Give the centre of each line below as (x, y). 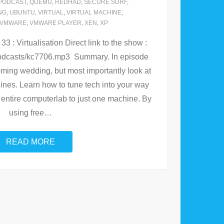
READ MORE (30, 142)
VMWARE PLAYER (55, 23)
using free (26, 113)
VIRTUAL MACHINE (94, 13)
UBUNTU (22, 13)
